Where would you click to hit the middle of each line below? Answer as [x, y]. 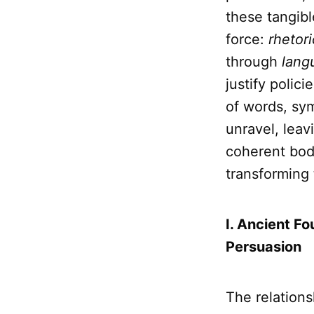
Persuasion [264, 247]
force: [247, 40]
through [254, 62]
